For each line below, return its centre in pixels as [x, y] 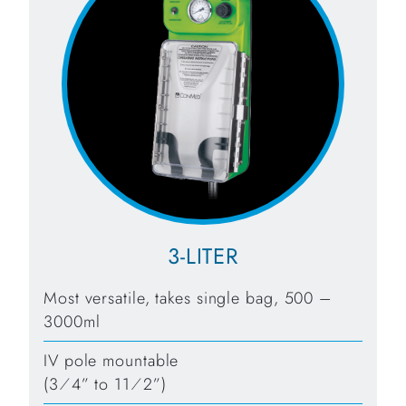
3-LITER [203, 256]
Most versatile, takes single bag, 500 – [188, 299]
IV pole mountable [111, 361]
